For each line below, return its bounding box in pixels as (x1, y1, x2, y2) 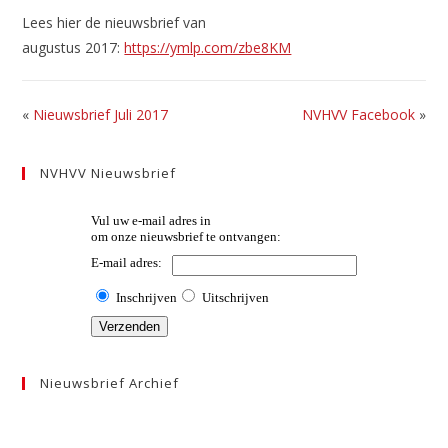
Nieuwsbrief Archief (40, 374, 180, 392)
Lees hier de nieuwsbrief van (22, 13, 207, 32)
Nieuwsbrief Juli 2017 (33, 105, 169, 124)
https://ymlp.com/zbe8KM (124, 38, 292, 57)
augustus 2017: (22, 38, 125, 57)
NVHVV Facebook (301, 105, 415, 124)
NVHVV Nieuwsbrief (40, 164, 177, 182)
